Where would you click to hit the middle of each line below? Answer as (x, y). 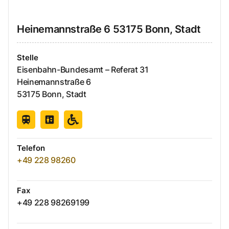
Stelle (28, 58)
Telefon (31, 148)
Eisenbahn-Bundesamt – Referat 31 (83, 70)
